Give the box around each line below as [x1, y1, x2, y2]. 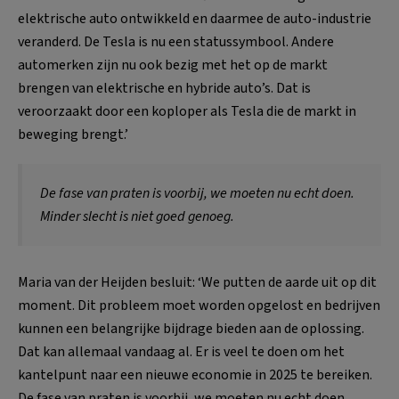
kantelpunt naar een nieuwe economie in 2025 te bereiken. [18, 364, 372, 385]
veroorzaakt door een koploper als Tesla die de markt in [18, 101, 356, 121]
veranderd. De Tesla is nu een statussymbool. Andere [18, 31, 334, 52]
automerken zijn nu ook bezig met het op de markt [18, 54, 328, 75]
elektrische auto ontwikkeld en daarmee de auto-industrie [18, 8, 371, 28]
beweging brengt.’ [18, 124, 128, 144]
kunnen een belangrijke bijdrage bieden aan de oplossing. [18, 318, 364, 338]
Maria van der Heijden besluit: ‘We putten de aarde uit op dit [18, 272, 377, 292]
